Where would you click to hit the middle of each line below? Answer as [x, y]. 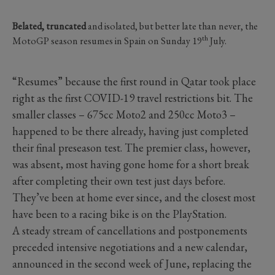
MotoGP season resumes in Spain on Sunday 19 [107, 41]
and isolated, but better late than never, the [172, 26]
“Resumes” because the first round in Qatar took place [134, 81]
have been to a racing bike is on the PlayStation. [119, 214]
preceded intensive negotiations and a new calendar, [130, 247]
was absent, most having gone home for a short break [131, 164]
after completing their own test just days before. [119, 180]
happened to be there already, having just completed [130, 131]
